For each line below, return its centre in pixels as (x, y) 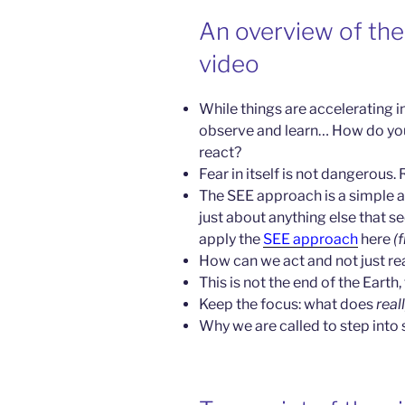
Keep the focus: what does (287, 304)
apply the (231, 239)
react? (220, 152)
